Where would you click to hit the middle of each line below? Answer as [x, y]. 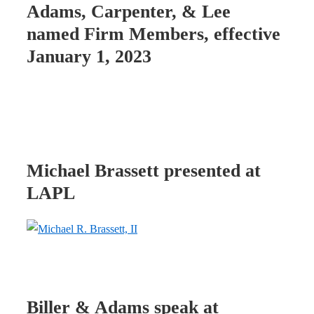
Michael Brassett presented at [144, 170]
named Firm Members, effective [153, 34]
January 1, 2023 [89, 56]
